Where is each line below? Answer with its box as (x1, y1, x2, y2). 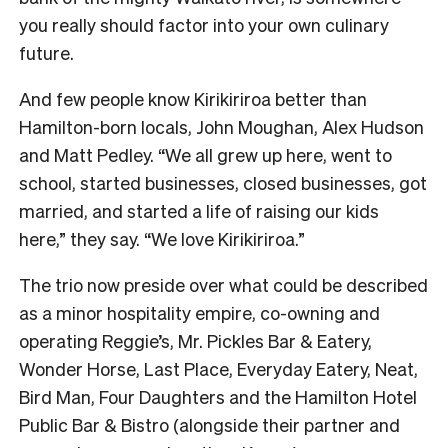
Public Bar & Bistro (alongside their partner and (19, 413, 400, 437)
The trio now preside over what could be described (19, 273, 428, 297)
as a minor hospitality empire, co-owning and (19, 301, 380, 325)
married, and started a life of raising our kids (19, 199, 379, 223)
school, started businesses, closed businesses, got (19, 171, 427, 195)
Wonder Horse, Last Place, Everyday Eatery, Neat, (19, 357, 418, 381)
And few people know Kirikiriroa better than (19, 87, 367, 111)
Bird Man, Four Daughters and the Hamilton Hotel (19, 385, 417, 409)
